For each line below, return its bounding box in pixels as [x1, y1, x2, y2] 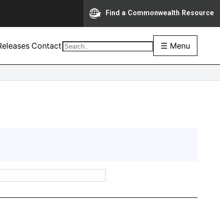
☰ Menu [161, 41, 190, 51]
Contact [31, 41, 61, 51]
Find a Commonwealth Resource [106, 9, 214, 17]
